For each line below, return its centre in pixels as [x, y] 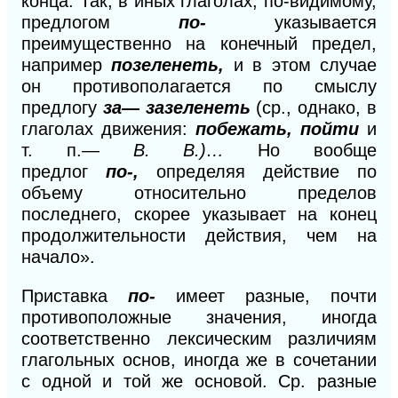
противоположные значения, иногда [199, 317]
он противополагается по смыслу [199, 86]
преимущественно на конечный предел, [199, 43]
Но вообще [318, 150]
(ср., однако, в [317, 107]
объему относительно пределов [199, 192]
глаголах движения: [108, 128]
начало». [58, 256]
